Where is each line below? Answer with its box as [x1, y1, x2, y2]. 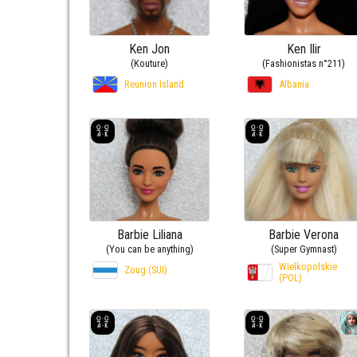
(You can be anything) [105, 243, 194, 256]
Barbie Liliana [116, 227, 182, 243]
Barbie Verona [269, 227, 339, 243]
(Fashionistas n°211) [262, 57, 346, 69]
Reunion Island [124, 77, 184, 90]
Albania [278, 77, 309, 90]
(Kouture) [131, 57, 169, 69]
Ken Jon [129, 41, 171, 57]
